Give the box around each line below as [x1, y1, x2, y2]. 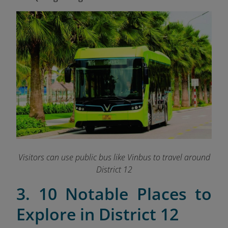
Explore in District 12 [16, 203, 179, 225]
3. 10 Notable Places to [16, 183, 212, 205]
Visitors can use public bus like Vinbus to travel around [18, 152, 210, 163]
